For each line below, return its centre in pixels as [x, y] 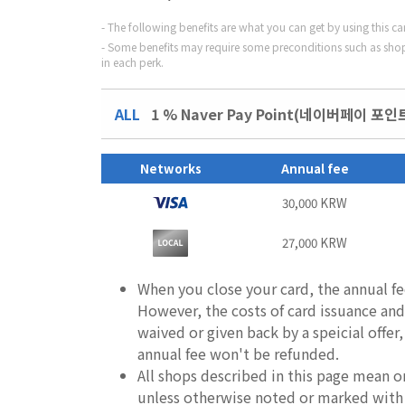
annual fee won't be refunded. [238, 353]
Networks [170, 168]
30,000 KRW [315, 202]
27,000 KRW [315, 242]
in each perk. [132, 61]
